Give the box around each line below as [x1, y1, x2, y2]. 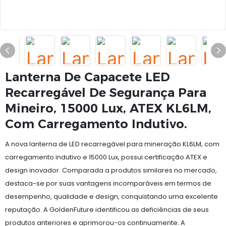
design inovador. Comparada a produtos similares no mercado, [5, 165, 217, 175]
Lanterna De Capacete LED [5, 70, 170, 84]
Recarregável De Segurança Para [5, 85, 206, 100]
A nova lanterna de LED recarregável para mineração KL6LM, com [5, 139, 219, 149]
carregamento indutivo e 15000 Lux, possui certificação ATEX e [5, 152, 207, 162]
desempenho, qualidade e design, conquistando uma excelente [5, 192, 218, 201]
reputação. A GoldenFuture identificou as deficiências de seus [5, 205, 209, 214]
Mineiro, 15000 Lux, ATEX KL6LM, [5, 101, 211, 116]
